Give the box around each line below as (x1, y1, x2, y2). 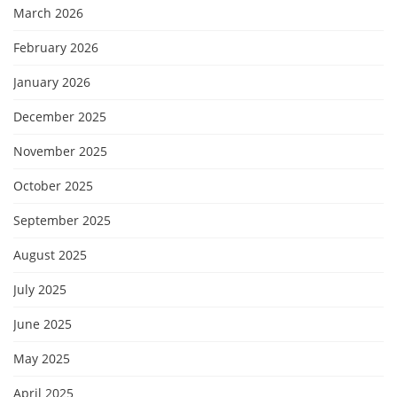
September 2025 (13, 212, 111, 230)
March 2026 (13, 4, 83, 22)
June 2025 (13, 315, 72, 333)
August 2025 (13, 246, 87, 264)
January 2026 (13, 74, 90, 91)
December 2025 (13, 108, 106, 126)
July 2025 (13, 281, 66, 299)
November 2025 (13, 143, 107, 160)
